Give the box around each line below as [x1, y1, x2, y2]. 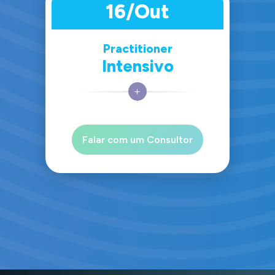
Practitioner [103, 42, 172, 56]
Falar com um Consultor [82, 134, 193, 145]
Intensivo [101, 56, 174, 76]
